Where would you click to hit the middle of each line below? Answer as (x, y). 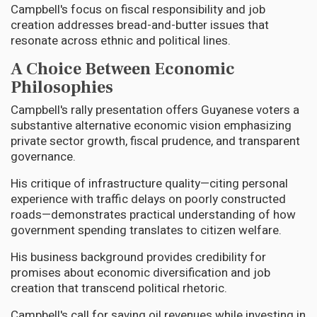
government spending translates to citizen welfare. (146, 230)
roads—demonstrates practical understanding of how (153, 214)
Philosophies (62, 87)
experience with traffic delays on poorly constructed (148, 199)
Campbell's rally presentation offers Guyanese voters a (155, 110)
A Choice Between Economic (123, 69)
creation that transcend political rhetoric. (120, 288)
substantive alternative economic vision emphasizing (151, 125)
